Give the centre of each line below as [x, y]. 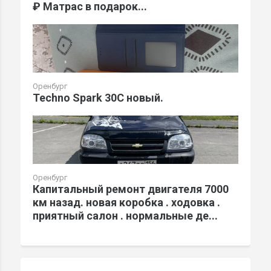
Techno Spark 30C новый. [98, 98]
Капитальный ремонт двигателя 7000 [131, 189]
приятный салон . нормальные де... [125, 216]
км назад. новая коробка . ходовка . [126, 203]
